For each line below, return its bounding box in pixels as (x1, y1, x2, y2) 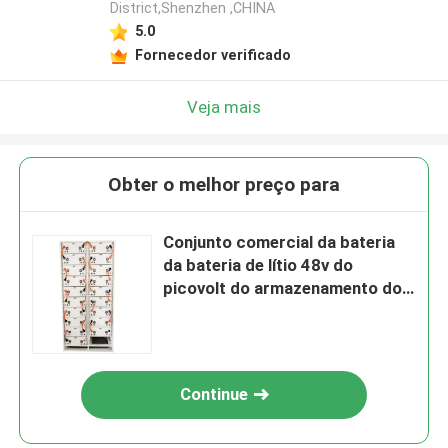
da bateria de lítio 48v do (163, 255, 354, 276)
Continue (180, 384, 249, 405)
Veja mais (187, 96, 261, 117)
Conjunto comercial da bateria (163, 232, 396, 253)
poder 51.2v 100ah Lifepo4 (163, 301, 372, 322)
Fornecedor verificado (134, 46, 291, 63)
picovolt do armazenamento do (163, 278, 403, 299)
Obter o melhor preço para (108, 173, 340, 197)
